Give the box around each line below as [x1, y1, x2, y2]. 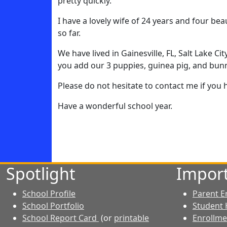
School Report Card [22, 212, 99, 223]
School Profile [22, 188, 75, 199]
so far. [58, 27, 81, 39]
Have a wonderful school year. [58, 100, 172, 111]
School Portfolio [22, 200, 84, 211]
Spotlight [6, 163, 75, 184]
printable [114, 212, 149, 223]
